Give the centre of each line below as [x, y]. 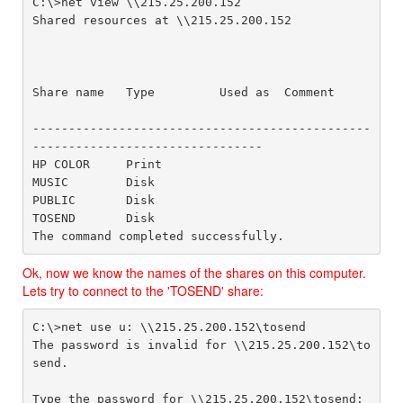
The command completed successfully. [158, 236]
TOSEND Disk [93, 218]
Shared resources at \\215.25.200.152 [161, 20]
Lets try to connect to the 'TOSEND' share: [143, 291]
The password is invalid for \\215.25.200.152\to [201, 345]
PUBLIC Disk [125, 200]
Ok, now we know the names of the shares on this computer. [194, 273]
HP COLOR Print [97, 164]
